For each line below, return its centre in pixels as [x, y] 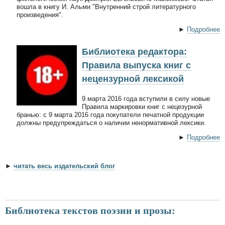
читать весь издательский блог [64, 166]
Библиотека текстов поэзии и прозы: [90, 211]
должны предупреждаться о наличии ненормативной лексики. [111, 123]
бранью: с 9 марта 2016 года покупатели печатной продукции [110, 115]
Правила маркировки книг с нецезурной [142, 107]
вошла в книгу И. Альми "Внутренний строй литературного [106, 7]
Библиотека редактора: [134, 52]
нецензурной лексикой [133, 79]
